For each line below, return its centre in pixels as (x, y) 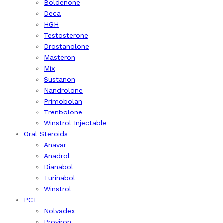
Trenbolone (63, 112)
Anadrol (57, 156)
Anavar (55, 145)
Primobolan (63, 101)
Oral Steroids (46, 134)
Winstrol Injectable (75, 123)
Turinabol (59, 178)
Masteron (59, 57)
